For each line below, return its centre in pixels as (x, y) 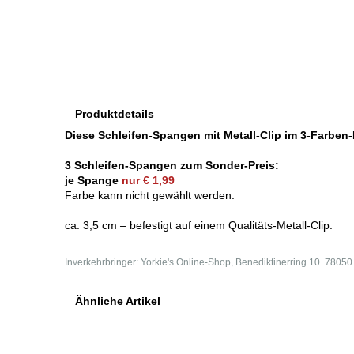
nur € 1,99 (148, 180)
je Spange (93, 180)
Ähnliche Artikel (118, 301)
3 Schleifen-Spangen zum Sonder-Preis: (172, 165)
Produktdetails (115, 114)
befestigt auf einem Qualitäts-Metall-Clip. (231, 225)
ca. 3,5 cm (92, 225)
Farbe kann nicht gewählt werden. (150, 195)
